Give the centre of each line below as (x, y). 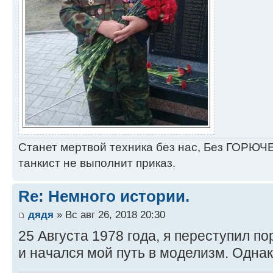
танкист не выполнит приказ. (97, 163)
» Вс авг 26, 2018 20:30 (109, 214)
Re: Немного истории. (104, 197)
